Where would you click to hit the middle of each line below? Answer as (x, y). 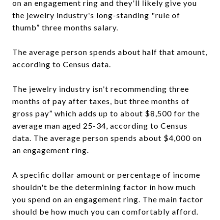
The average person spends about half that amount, (110, 52)
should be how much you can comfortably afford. (105, 211)
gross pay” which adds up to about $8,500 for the (106, 113)
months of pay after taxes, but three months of (101, 101)
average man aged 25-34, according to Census (100, 125)
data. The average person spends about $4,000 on (107, 138)
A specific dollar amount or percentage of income (106, 175)
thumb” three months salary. (65, 27)
